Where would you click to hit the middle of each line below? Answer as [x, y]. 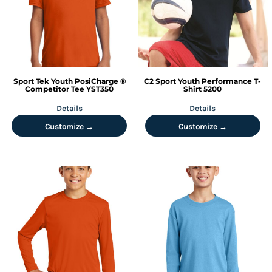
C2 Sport [160, 81]
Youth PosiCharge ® [88, 81]
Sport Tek [31, 81]
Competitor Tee [55, 89]
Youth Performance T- [220, 81]
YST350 [100, 89]
